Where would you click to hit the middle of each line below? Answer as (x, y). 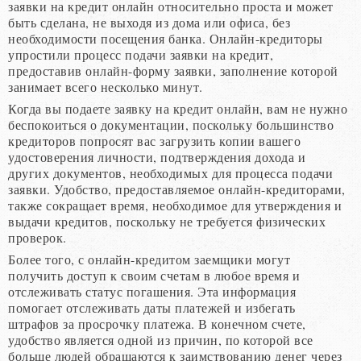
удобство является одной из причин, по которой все (161, 339)
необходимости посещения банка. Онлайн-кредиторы (166, 38)
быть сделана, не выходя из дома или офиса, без (149, 22)
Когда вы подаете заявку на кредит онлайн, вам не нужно (178, 108)
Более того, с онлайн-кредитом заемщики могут (149, 259)
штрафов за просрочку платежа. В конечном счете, (157, 323)
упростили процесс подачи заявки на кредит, (141, 54)
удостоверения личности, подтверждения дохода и (157, 156)
